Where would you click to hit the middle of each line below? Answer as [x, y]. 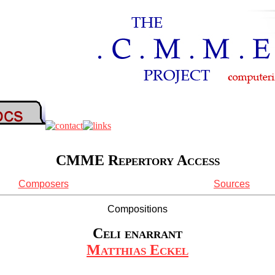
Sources [232, 184]
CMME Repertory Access [137, 161]
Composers [43, 184]
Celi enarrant [137, 233]
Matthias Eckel [137, 250]
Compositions [137, 209]
